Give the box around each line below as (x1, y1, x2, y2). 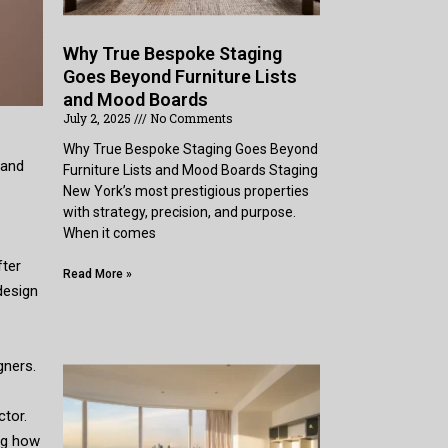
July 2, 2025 (63, 109, 135, 126)
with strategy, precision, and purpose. (63, 203, 297, 220)
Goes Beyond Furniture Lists (63, 65, 298, 87)
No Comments (147, 109, 234, 126)
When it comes (63, 224, 157, 241)
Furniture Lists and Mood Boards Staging (63, 161, 319, 178)
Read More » (63, 266, 133, 281)
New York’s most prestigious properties (63, 182, 310, 199)
